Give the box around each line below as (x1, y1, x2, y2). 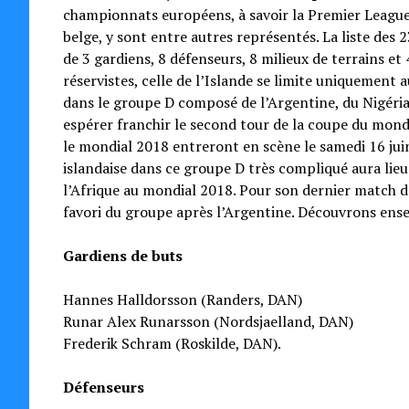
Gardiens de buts (62, 246, 183, 266)
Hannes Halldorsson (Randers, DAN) (62, 289, 302, 309)
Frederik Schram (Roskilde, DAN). (62, 333, 281, 353)
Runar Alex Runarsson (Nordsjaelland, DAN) (62, 311, 353, 331)
